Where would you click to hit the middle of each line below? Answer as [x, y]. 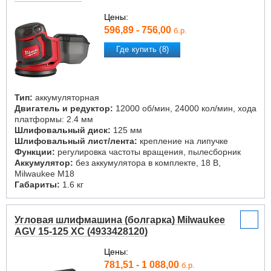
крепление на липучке [183, 141]
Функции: [35, 152]
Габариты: [37, 184]
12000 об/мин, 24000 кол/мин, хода [185, 108]
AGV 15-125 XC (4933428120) [81, 231]
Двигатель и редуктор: [64, 108]
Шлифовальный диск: [63, 130]
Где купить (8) [142, 50]
